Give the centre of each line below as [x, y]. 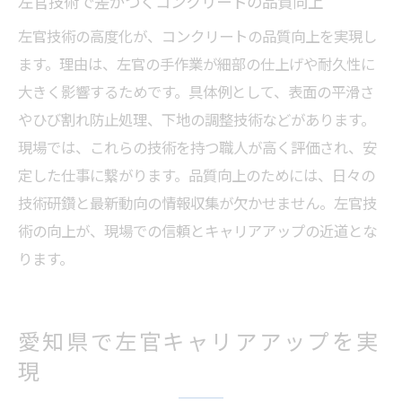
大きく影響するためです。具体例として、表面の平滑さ [196, 92]
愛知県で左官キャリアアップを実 [199, 341]
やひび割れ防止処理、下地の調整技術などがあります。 [197, 119]
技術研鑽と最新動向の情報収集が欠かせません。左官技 [197, 203]
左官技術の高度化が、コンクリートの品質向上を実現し [197, 36]
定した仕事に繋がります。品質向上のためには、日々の [197, 175]
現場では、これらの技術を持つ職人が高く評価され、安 [197, 147]
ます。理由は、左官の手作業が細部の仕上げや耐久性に [197, 64]
